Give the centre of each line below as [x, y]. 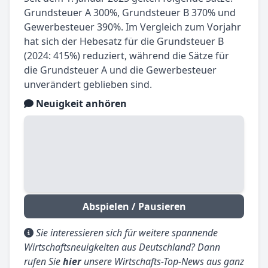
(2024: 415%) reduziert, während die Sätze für [127, 56]
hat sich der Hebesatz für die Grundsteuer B [124, 42]
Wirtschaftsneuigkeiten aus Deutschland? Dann [122, 247]
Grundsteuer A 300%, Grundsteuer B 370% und [130, 13]
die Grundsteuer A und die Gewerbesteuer [120, 70]
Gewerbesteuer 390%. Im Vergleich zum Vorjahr [133, 27]
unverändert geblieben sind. [88, 85]
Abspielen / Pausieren [134, 207]
